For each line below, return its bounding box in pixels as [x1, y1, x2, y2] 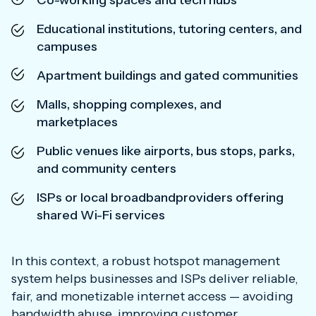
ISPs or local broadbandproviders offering [37, 190, 284, 205]
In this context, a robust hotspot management [11, 253, 280, 269]
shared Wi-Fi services [37, 207, 165, 223]
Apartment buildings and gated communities [37, 68, 298, 83]
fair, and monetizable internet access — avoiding [11, 288, 293, 304]
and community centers [37, 161, 176, 176]
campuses [37, 39, 97, 54]
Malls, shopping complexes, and [37, 97, 221, 112]
